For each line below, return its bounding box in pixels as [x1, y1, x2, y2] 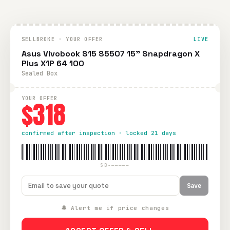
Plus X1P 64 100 [22, 58, 84, 69]
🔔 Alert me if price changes [61, 204, 169, 212]
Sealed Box [22, 69, 57, 78]
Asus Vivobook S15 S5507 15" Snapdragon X [22, 48, 200, 59]
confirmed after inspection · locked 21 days [22, 129, 176, 137]
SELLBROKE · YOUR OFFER [22, 36, 103, 43]
